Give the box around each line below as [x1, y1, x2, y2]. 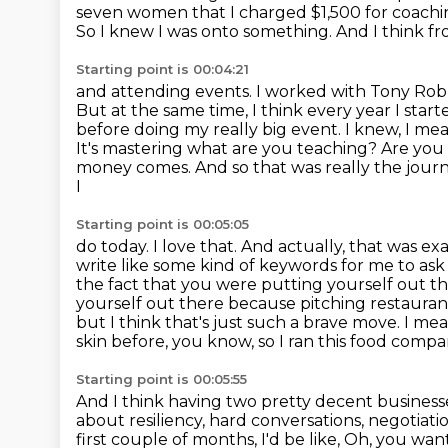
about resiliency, [76, 411, 209, 430]
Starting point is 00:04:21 [76, 61, 249, 77]
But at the [76, 101, 163, 120]
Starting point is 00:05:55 [76, 371, 247, 387]
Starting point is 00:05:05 [76, 216, 249, 232]
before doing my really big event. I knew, [76, 120, 405, 139]
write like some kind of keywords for [76, 256, 368, 275]
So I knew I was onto [76, 22, 243, 41]
